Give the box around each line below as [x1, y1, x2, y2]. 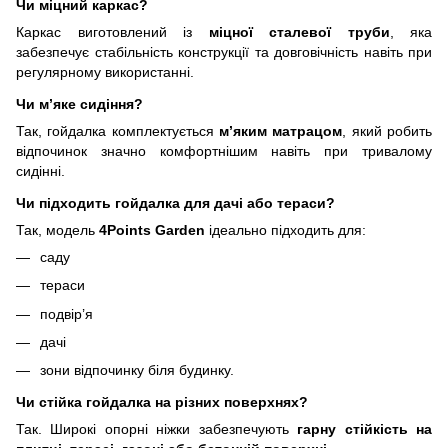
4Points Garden [99, 221, 205, 238]
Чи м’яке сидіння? [16, 96, 143, 113]
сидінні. [16, 163, 65, 180]
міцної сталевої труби [208, 24, 390, 41]
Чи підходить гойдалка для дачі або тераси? [16, 194, 335, 211]
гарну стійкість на [297, 421, 433, 438]
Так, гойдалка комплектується [16, 123, 219, 140]
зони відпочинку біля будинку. [40, 362, 234, 379]
